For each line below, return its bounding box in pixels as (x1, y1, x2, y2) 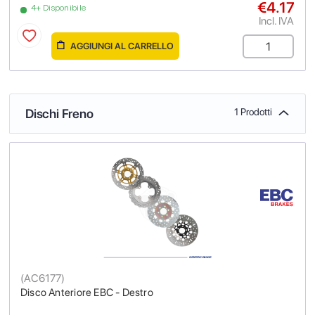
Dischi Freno (25, 105, 94, 121)
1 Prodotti (234, 105, 272, 117)
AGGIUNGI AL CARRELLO (68, 40, 174, 51)
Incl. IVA (258, 13, 294, 27)
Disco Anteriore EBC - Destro (20, 285, 153, 299)
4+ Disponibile (31, 2, 86, 13)
